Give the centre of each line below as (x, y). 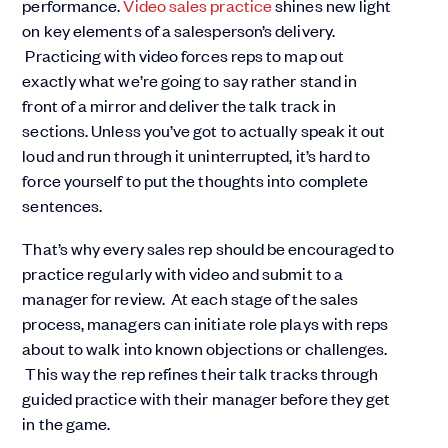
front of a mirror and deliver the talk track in (179, 105)
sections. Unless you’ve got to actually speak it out (204, 130)
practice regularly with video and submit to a (183, 273)
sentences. (62, 205)
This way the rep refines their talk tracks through (200, 373)
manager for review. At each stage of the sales (190, 298)
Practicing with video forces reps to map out (183, 55)
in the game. (66, 423)
